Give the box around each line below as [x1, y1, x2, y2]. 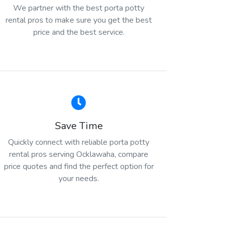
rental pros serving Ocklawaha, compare [9, 148, 148, 160]
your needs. [59, 173, 99, 184]
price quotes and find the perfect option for [4, 160, 154, 172]
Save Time [54, 119, 103, 133]
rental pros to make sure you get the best [6, 14, 152, 26]
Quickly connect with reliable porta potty [8, 136, 149, 148]
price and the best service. [33, 26, 125, 38]
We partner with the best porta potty [13, 2, 144, 14]
